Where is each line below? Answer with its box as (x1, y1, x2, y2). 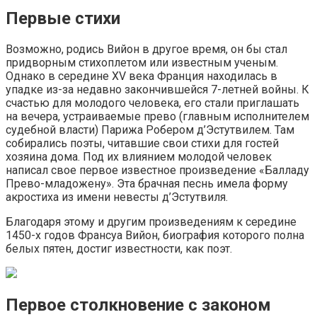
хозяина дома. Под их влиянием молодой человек (6, 149, 272, 163)
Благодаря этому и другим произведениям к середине (6, 214, 296, 229)
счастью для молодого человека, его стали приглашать (6, 96, 299, 110)
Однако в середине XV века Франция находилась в (6, 69, 277, 83)
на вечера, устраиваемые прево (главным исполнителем (6, 109, 309, 123)
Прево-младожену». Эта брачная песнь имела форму (6, 176, 288, 190)
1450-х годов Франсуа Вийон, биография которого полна (6, 228, 304, 242)
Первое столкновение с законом (6, 294, 271, 315)
